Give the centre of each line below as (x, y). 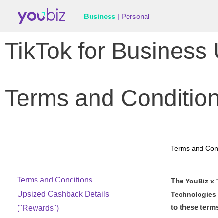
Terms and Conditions (55, 180)
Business (99, 16)
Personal (135, 16)
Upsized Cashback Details (63, 194)
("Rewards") (38, 208)
